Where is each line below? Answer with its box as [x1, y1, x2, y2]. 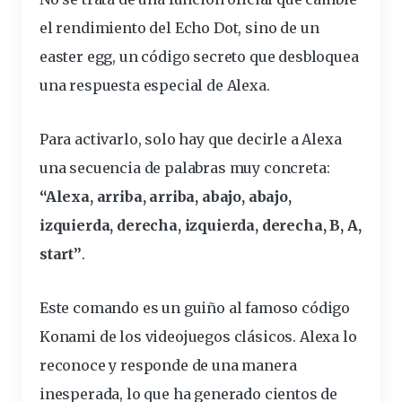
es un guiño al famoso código [138, 299, 351, 318]
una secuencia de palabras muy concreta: [39, 159, 330, 178]
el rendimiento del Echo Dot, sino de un [39, 19, 319, 38]
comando [73, 299, 139, 318]
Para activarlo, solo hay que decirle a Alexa [39, 130, 342, 149]
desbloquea [278, 48, 359, 66]
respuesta [69, 76, 140, 95]
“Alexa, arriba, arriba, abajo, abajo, [39, 188, 292, 206]
